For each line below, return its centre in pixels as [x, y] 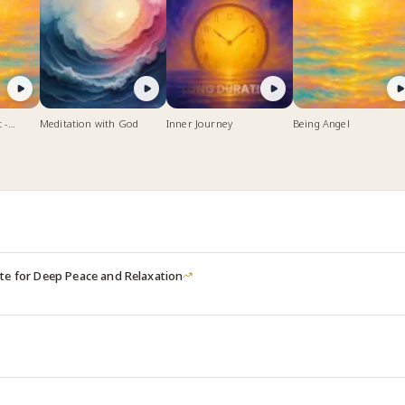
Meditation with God [89, 123]
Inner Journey [200, 123]
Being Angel [321, 123]
